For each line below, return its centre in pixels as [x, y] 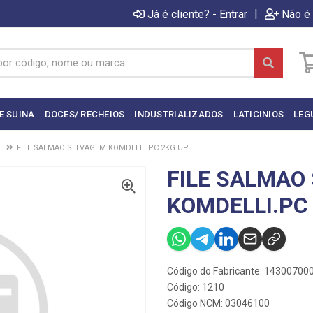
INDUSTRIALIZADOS [179, 114]
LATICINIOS [259, 114]
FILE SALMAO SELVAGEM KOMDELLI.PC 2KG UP [103, 148]
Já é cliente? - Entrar [197, 14]
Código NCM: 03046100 [218, 303]
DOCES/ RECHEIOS [85, 114]
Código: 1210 [196, 287]
